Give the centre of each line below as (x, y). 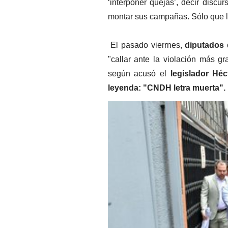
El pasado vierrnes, (145, 45)
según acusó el (139, 74)
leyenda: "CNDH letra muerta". (166, 88)
